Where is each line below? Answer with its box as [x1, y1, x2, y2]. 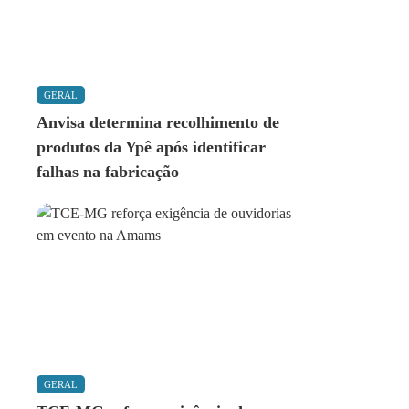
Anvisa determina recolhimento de [37, 113, 279, 131]
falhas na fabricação [37, 163, 179, 181]
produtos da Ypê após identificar [37, 138, 266, 156]
